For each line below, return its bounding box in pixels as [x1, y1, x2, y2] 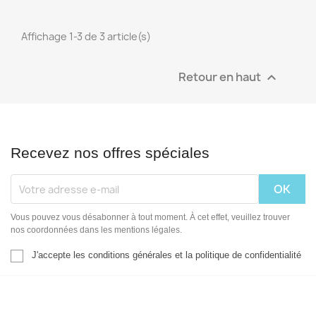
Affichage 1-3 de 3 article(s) [21, 30, 151, 44]
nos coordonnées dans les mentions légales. [11, 225, 182, 236]
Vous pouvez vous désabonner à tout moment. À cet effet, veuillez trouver [11, 212, 290, 223]
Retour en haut [178, 68, 263, 85]
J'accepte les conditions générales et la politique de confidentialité [32, 250, 301, 261]
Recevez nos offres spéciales [11, 145, 209, 162]
